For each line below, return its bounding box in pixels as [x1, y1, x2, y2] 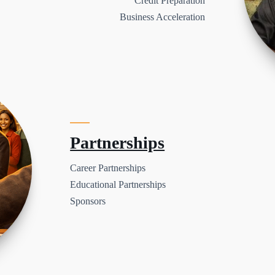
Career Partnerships [70, 162, 146, 173]
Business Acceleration [119, 12, 205, 23]
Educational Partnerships [70, 179, 166, 190]
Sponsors [70, 195, 106, 206]
